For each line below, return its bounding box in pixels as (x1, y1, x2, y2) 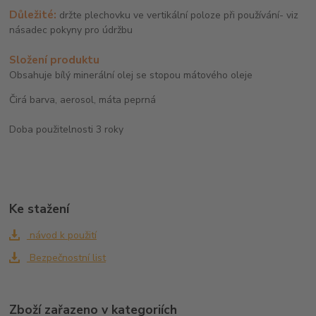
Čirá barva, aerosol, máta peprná (9, 92, 157, 107)
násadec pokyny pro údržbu (9, 23, 133, 37)
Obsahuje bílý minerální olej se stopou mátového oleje (9, 68, 253, 82)
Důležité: (9, 6, 57, 22)
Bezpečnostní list (26, 250, 106, 265)
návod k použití (26, 228, 97, 242)
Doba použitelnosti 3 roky (9, 122, 124, 136)
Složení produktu (9, 51, 100, 67)
